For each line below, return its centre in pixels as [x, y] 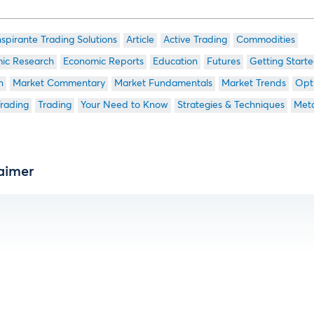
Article [140, 40]
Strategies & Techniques [231, 105]
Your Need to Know [124, 105]
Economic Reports [103, 62]
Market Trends [253, 83]
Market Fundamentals [163, 83]
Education [175, 62]
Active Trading [195, 40]
